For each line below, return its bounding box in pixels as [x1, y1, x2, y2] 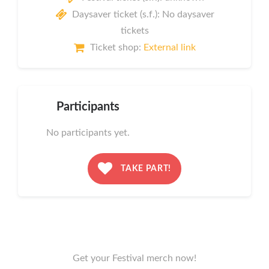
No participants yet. [46, 127, 130, 138]
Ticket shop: [89, 42, 144, 52]
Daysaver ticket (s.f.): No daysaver [71, 9, 214, 19]
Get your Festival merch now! [73, 253, 196, 263]
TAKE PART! [118, 164, 172, 173]
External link [143, 42, 196, 52]
